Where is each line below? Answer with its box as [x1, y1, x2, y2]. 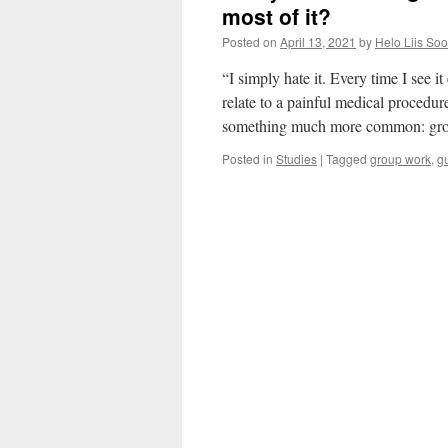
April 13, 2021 [280, 33, 356, 50]
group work [370, 150, 431, 167]
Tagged [326, 150, 367, 167]
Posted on [222, 33, 277, 50]
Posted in [222, 150, 273, 167]
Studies [276, 150, 317, 167]
